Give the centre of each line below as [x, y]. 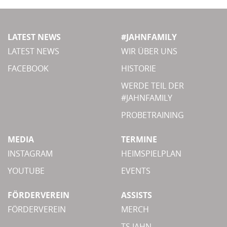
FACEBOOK [28, 68]
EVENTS [136, 171]
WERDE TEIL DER [153, 85]
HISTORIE [139, 68]
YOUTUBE [26, 171]
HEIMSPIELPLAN [151, 153]
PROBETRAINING [153, 115]
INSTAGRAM [30, 153]
